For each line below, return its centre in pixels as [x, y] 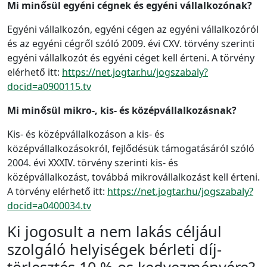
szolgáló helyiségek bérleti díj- [114, 249]
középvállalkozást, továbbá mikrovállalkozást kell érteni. [133, 177]
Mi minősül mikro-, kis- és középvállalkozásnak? [122, 111]
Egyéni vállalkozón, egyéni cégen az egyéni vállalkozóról [133, 30]
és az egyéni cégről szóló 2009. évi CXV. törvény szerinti [131, 44]
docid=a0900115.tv [49, 87]
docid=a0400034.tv [49, 206]
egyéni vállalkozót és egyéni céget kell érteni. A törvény [131, 58]
